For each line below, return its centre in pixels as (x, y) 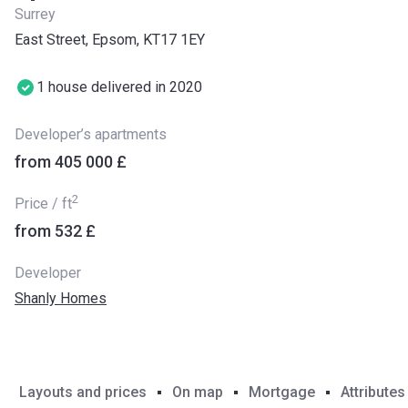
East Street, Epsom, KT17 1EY (110, 40)
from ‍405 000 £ (71, 162)
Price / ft (43, 204)
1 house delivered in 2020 (121, 87)
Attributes (373, 392)
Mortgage (282, 392)
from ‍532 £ (55, 231)
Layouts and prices (83, 392)
